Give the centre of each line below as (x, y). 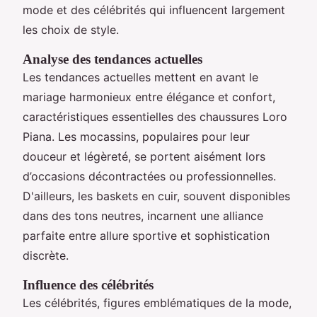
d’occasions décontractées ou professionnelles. (149, 176)
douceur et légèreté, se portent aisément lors (144, 156)
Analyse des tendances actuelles (113, 59)
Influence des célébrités (88, 284)
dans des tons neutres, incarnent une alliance (143, 215)
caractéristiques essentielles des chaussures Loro (155, 116)
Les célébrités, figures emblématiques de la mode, (157, 302)
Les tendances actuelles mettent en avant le (140, 77)
